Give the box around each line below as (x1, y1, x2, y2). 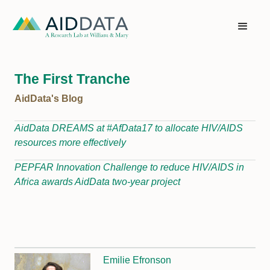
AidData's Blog (14, 93, 83, 104)
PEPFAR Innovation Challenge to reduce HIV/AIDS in (14, 162, 244, 172)
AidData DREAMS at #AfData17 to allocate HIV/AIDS (14, 123, 243, 133)
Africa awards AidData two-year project (14, 177, 180, 187)
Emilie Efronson (103, 255, 172, 265)
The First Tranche (14, 72, 130, 87)
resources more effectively (14, 137, 126, 148)
